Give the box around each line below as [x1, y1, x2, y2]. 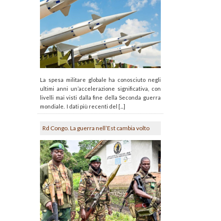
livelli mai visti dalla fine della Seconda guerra [40, 94, 161, 101]
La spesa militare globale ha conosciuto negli [40, 76, 161, 83]
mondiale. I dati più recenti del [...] [40, 103, 125, 110]
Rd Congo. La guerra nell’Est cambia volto [42, 124, 149, 132]
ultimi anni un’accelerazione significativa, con [40, 85, 161, 92]
